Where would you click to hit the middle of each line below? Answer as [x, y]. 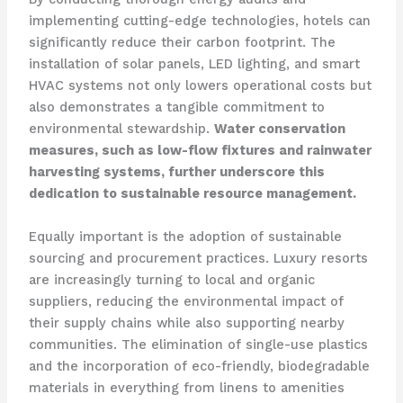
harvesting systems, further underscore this [176, 172]
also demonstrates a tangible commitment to [176, 107]
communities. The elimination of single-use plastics [198, 344]
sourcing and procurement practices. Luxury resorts [198, 258]
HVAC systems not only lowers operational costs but [200, 86]
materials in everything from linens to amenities [186, 387]
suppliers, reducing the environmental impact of [186, 301]
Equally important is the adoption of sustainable [185, 236]
